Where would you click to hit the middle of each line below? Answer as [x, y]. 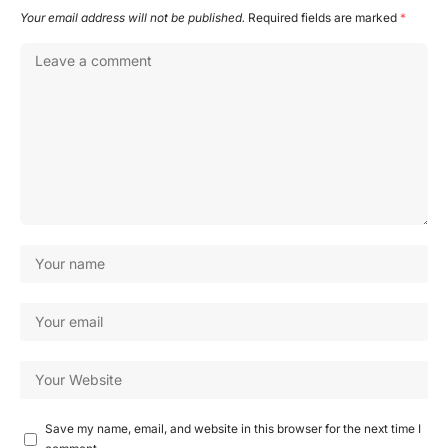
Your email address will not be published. [132, 18]
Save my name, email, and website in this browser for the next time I [233, 429]
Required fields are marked [324, 18]
